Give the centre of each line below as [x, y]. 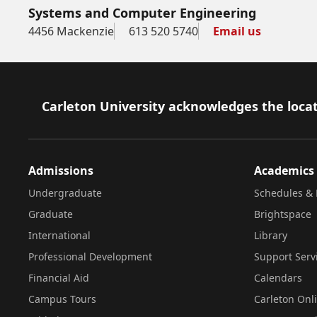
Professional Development [90, 257]
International [59, 235]
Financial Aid [59, 278]
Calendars [278, 278]
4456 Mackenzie [71, 31]
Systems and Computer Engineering [142, 13]
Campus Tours [62, 299]
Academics [284, 171]
